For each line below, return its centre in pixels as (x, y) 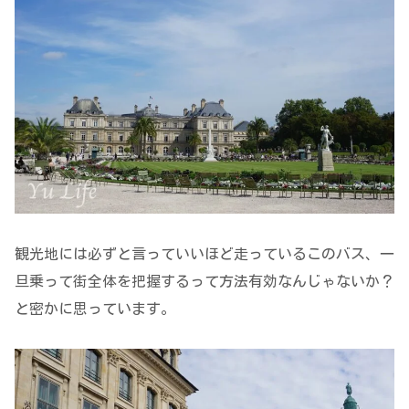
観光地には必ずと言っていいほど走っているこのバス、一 (204, 253)
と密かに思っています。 (95, 308)
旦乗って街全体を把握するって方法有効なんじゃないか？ (204, 281)
